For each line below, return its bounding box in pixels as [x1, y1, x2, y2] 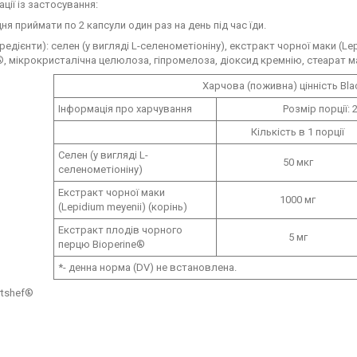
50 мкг [282, 155, 313, 168]
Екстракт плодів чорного [57, 223, 182, 236]
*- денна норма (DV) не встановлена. [57, 261, 237, 273]
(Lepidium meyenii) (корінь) [57, 200, 187, 213]
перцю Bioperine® [57, 237, 145, 250]
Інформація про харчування [57, 102, 192, 115]
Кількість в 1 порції [251, 125, 344, 138]
